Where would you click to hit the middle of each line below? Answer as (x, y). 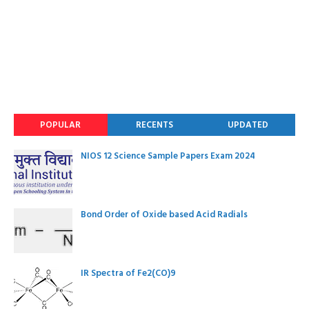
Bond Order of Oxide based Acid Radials (164, 215)
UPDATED (248, 125)
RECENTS (154, 125)
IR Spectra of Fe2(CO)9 (128, 273)
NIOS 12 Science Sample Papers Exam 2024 (168, 156)
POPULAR (61, 125)
